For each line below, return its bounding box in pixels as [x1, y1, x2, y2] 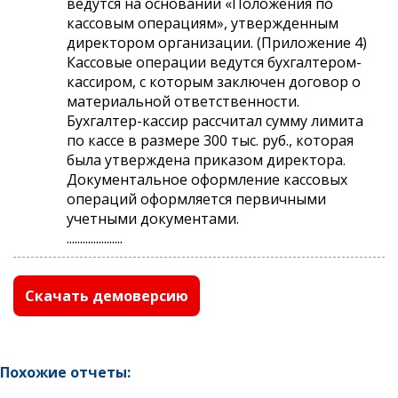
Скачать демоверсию [25, 285, 188, 306]
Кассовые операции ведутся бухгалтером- [67, 52, 362, 72]
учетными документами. [67, 208, 239, 228]
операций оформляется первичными [67, 188, 326, 209]
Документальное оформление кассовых [67, 169, 347, 189]
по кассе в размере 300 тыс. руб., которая [67, 130, 354, 150]
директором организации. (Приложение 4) [67, 32, 367, 52]
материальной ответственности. [67, 91, 299, 111]
